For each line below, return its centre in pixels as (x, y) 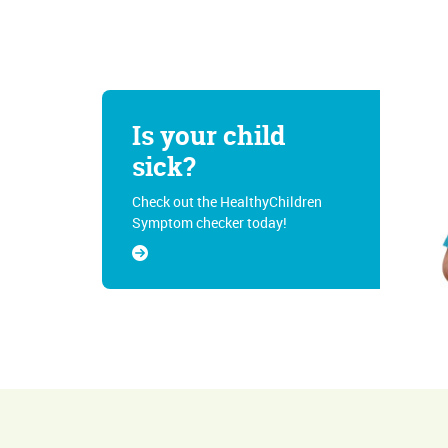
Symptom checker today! (209, 222)
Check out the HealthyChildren (227, 201)
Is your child (208, 136)
